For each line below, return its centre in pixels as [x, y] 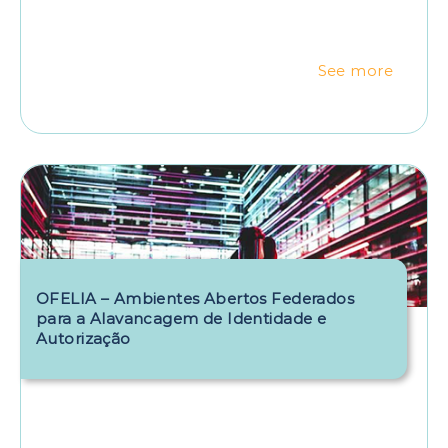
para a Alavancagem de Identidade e [181, 318]
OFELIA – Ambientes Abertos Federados [195, 298]
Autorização [83, 338]
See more [355, 70]
